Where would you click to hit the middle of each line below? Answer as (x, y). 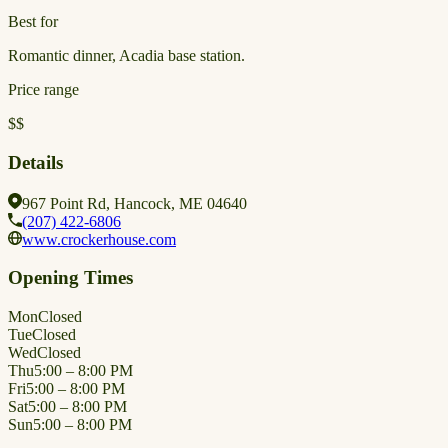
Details (35, 163)
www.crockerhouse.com (99, 239)
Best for (33, 22)
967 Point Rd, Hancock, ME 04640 (134, 203)
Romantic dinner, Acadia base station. (126, 56)
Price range (43, 90)
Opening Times (70, 278)
